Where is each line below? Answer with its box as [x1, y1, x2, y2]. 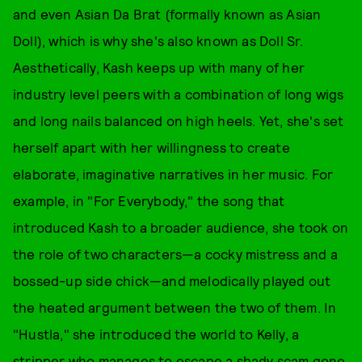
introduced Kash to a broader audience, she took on [13, 219, 349, 235]
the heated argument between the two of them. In [13, 299, 337, 315]
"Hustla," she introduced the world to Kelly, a [13, 326, 300, 342]
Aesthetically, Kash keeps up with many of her [13, 59, 305, 75]
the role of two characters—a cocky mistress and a [13, 246, 338, 262]
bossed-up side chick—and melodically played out [13, 272, 331, 288]
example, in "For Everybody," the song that [13, 192, 285, 208]
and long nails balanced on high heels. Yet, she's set [13, 112, 344, 128]
